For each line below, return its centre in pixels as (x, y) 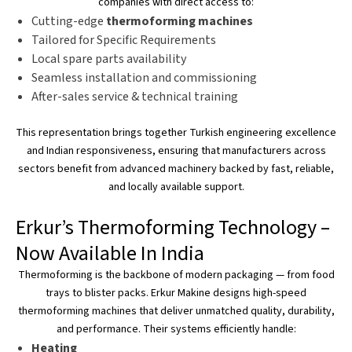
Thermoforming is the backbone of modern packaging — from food (176, 275)
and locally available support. (176, 187)
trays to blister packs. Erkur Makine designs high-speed (176, 293)
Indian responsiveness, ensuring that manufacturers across (185, 151)
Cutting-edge (69, 21)
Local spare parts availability (109, 59)
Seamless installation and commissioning (144, 78)
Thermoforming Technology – (202, 227)
